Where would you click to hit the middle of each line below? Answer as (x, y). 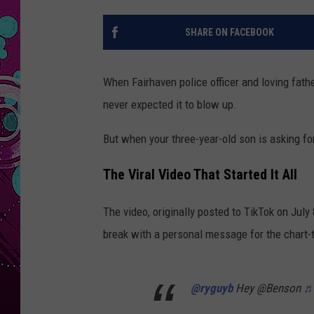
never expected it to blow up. (170, 105)
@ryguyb (212, 288)
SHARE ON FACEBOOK (229, 33)
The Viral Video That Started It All (200, 175)
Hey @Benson (268, 288)
